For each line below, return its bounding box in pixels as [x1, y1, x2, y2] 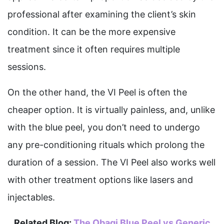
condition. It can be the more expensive [7, 26, 175, 37]
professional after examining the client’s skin [7, 9, 196, 19]
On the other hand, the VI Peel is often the [7, 87, 187, 97]
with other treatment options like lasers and [7, 174, 193, 185]
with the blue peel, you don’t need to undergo [7, 122, 200, 132]
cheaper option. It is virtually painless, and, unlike [7, 104, 215, 115]
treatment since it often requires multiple [7, 44, 180, 54]
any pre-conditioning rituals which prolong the [7, 139, 204, 150]
